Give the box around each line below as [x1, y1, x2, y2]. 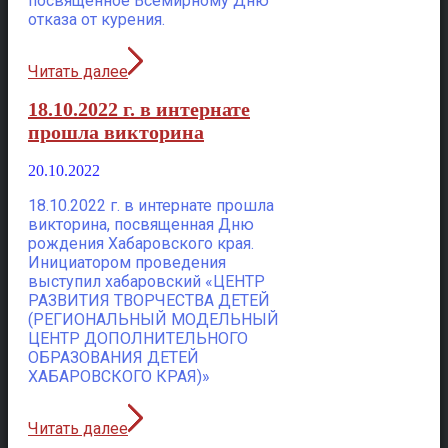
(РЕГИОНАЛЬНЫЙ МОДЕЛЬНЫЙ [28, 309, 279, 329]
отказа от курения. [28, 10, 165, 30]
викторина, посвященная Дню [28, 214, 254, 234]
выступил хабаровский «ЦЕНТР [28, 271, 265, 291]
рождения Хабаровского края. [28, 233, 254, 253]
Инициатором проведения [28, 252, 226, 272]
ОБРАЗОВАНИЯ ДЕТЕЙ [28, 347, 199, 367]
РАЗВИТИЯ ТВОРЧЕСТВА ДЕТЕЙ [28, 290, 270, 310]
